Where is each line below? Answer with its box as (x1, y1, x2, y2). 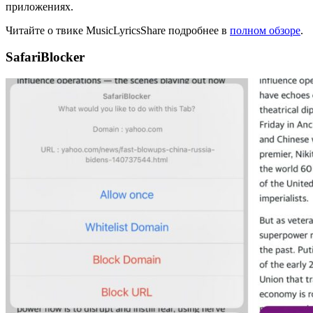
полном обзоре (230, 24, 300, 36)
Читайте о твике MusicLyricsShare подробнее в (6, 24, 230, 36)
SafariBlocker (6, 50, 85, 65)
